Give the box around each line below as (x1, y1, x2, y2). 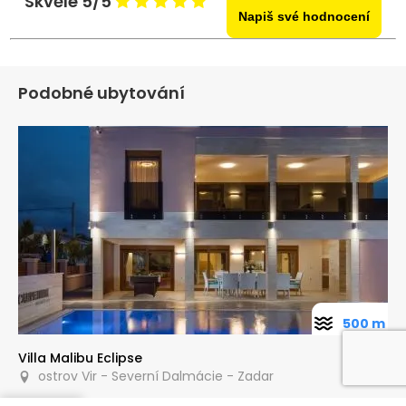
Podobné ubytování (18, 81, 185, 104)
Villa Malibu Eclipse (18, 348, 142, 367)
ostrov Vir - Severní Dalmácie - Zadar (31, 366, 274, 385)
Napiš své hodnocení (237, 9, 370, 24)
